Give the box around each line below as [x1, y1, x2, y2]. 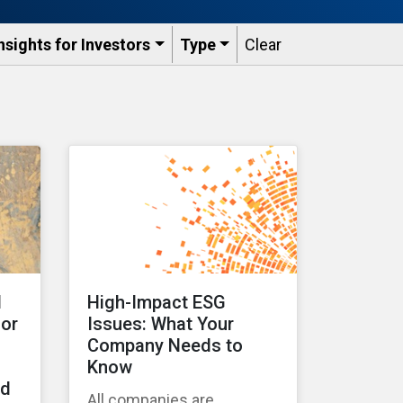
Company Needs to [87, 335, 243, 357]
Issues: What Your [87, 313, 234, 336]
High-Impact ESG [87, 291, 226, 314]
